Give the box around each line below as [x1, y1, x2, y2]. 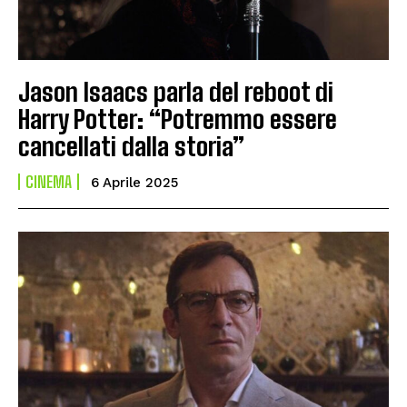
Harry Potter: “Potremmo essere [18, 103, 337, 134]
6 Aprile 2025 [91, 174, 178, 191]
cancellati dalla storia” [18, 130, 244, 162]
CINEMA [25, 171, 72, 192]
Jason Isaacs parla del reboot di [18, 75, 333, 107]
